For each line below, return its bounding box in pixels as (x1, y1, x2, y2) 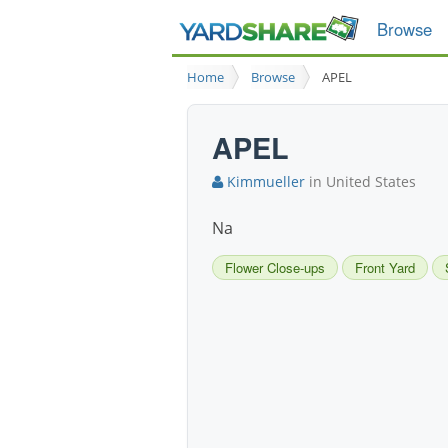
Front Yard (355, 258, 415, 278)
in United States (305, 172, 416, 192)
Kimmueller (223, 172, 305, 192)
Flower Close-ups (225, 258, 325, 278)
